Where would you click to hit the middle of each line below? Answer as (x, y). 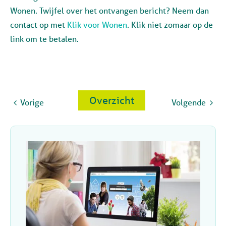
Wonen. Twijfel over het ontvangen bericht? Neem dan (109, 10)
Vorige (32, 102)
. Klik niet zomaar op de (170, 24)
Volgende (191, 102)
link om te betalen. (44, 38)
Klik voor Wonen (97, 24)
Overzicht (115, 100)
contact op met (39, 24)
